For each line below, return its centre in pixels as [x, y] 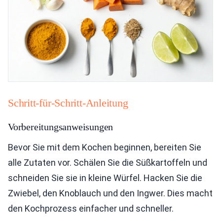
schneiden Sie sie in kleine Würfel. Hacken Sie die [105, 178]
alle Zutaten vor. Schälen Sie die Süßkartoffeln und [108, 163]
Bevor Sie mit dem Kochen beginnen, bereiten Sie [105, 147]
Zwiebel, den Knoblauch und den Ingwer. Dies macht [110, 193]
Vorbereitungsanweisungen [61, 127]
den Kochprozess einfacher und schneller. [91, 208]
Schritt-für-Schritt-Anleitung [68, 103]
